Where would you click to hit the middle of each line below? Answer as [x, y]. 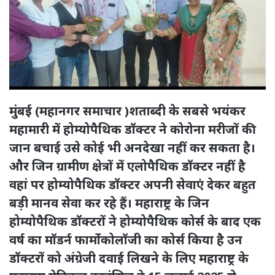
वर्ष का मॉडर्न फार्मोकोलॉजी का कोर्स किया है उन [126, 239]
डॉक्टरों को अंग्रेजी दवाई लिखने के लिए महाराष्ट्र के [129, 258]
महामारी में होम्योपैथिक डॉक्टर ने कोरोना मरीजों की [133, 129]
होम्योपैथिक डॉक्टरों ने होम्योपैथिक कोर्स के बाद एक [135, 221]
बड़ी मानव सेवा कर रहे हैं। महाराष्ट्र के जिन [109, 203]
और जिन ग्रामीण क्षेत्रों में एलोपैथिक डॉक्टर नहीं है [127, 166]
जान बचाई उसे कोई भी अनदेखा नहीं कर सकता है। [132, 147]
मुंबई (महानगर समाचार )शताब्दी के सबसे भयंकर [127, 110]
